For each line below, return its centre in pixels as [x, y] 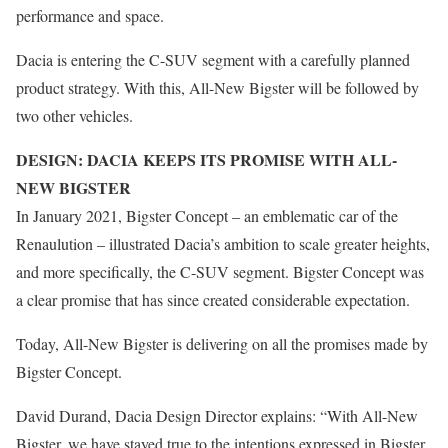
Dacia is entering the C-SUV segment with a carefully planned [213, 59]
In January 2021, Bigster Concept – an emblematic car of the [207, 215]
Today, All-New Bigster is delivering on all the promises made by [222, 343]
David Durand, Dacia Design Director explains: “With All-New [217, 415]
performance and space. [90, 15]
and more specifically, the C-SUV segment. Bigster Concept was [220, 271]
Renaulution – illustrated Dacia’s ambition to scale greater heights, [223, 243]
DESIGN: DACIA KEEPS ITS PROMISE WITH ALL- [206, 159]
